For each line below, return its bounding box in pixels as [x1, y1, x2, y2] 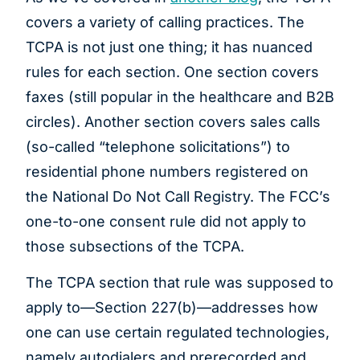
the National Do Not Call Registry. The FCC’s [26, 187, 330, 205]
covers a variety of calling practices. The [26, 13, 305, 31]
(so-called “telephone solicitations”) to [26, 137, 290, 155]
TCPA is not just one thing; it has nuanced [26, 38, 313, 55]
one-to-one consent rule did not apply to [26, 212, 306, 230]
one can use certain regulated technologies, [26, 324, 329, 342]
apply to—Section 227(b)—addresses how [26, 299, 318, 317]
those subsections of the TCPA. [26, 237, 244, 255]
